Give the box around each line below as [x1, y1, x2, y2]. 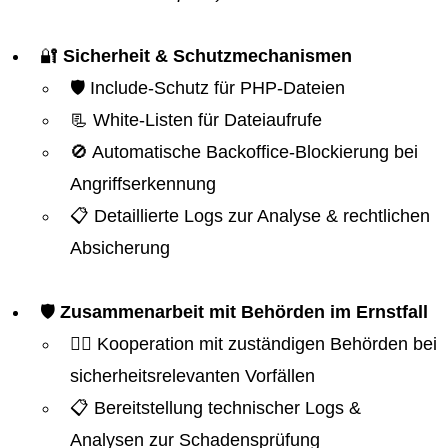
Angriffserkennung [70, 174, 216, 194]
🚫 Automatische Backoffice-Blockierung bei [70, 142, 418, 162]
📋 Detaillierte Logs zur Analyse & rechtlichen [70, 206, 430, 226]
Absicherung [70, 238, 170, 258]
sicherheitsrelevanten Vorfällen [70, 366, 315, 386]
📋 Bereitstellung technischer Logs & [70, 398, 361, 418]
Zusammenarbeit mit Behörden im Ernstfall [60, 302, 428, 322]
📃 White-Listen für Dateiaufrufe [70, 110, 322, 130]
